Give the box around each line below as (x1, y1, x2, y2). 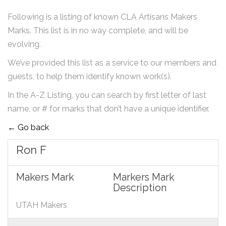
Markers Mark (113, 171, 175, 184)
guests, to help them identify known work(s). (8, 72, 172, 81)
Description (113, 182, 166, 194)
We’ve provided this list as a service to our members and (8, 58, 216, 68)
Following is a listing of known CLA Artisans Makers (8, 12, 197, 22)
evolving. (8, 39, 41, 49)
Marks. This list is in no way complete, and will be (8, 26, 188, 35)
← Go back (8, 123, 49, 132)
